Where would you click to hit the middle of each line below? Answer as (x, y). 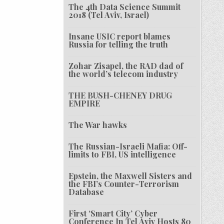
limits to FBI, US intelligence (122, 154)
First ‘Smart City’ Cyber (113, 213)
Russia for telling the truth (118, 44)
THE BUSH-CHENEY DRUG (120, 95)
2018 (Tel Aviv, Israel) (109, 15)
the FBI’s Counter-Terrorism (124, 184)
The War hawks (98, 125)
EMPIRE (84, 103)
